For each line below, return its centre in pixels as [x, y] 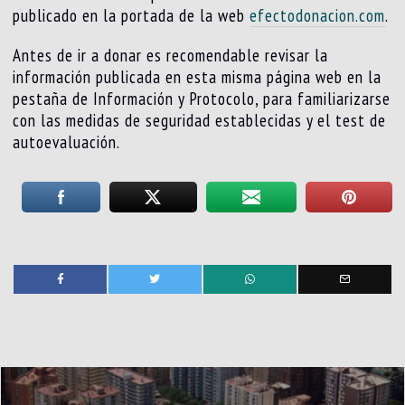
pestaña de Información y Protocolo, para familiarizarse [202, 98]
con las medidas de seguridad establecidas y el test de [200, 120]
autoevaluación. [67, 141]
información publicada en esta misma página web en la [198, 76]
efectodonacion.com [318, 15]
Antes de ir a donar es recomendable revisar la [171, 55]
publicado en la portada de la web [132, 15]
